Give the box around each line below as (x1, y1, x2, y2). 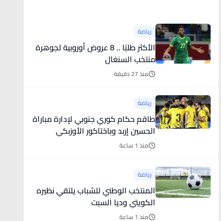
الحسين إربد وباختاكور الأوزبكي (55, 123, 155, 138)
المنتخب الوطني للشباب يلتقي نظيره (36, 183, 155, 198)
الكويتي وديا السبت (91, 195, 155, 210)
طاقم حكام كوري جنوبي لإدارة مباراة (32, 111, 155, 126)
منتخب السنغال (105, 52, 155, 67)
